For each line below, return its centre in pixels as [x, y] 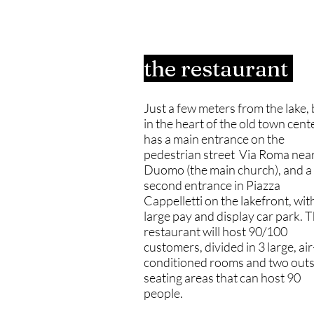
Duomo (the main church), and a [228, 170]
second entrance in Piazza [212, 185]
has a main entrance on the [214, 139]
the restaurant [218, 68]
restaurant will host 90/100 [216, 231]
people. [163, 293]
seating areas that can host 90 [222, 278]
